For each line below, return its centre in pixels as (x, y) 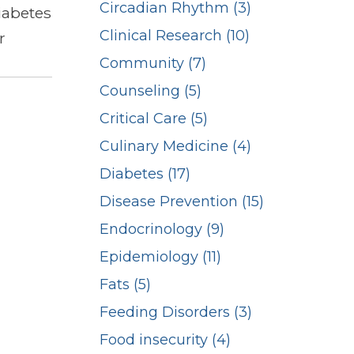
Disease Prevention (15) (182, 202)
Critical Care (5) (154, 119)
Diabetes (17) (145, 174)
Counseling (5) (151, 91)
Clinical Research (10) (175, 36)
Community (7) (153, 64)
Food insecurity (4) (165, 340)
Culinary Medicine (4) (175, 147)
